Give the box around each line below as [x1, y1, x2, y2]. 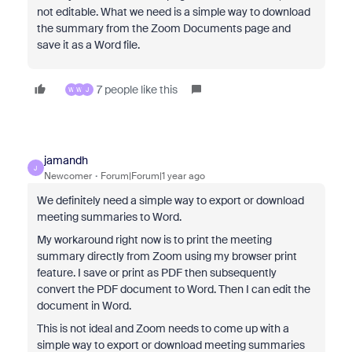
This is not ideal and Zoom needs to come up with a [36, 321, 289, 335]
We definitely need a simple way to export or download [36, 193, 304, 207]
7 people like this [96, 82, 178, 97]
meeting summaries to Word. [36, 210, 181, 224]
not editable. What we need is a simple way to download [36, 5, 310, 19]
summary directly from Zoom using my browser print [36, 249, 297, 263]
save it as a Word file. [36, 38, 140, 52]
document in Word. [36, 299, 131, 313]
